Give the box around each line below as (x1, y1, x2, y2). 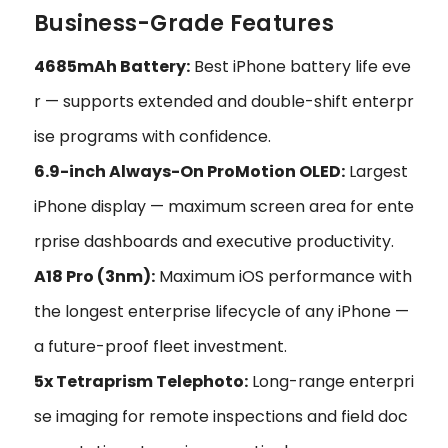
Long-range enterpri (248, 370, 414, 394)
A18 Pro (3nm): (34, 265, 155, 289)
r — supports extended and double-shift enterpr (34, 90, 414, 114)
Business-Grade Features (34, 8, 334, 40)
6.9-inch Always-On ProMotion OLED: (34, 160, 345, 184)
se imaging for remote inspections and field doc (34, 405, 408, 429)
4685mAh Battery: (34, 55, 190, 79)
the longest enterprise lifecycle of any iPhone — (34, 300, 409, 324)
